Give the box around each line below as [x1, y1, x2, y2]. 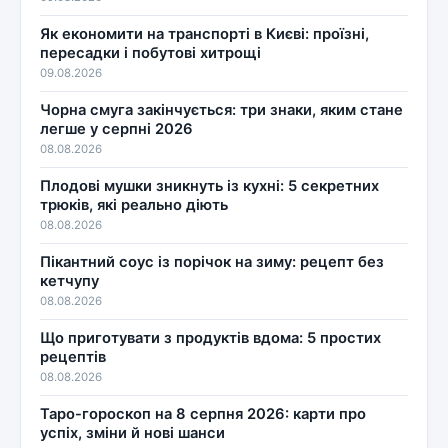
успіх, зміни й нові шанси [40, 423, 226, 442]
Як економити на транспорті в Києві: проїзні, [40, 24, 370, 43]
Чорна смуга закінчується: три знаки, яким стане [40, 100, 404, 119]
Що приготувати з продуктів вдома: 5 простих [40, 328, 382, 347]
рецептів [40, 347, 107, 366]
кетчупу [40, 271, 100, 290]
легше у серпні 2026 [40, 119, 194, 138]
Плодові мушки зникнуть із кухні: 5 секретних [40, 176, 380, 195]
